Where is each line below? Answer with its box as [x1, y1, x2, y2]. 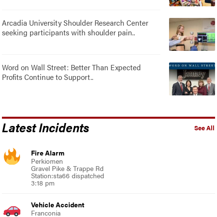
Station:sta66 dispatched [31, 170, 105, 180]
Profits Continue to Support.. [2, 71, 94, 82]
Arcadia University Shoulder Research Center [2, 16, 149, 28]
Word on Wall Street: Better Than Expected [2, 61, 141, 73]
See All [194, 123, 215, 132]
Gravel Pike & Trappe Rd [31, 163, 104, 173]
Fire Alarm [31, 147, 65, 157]
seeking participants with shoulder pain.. [2, 26, 136, 38]
